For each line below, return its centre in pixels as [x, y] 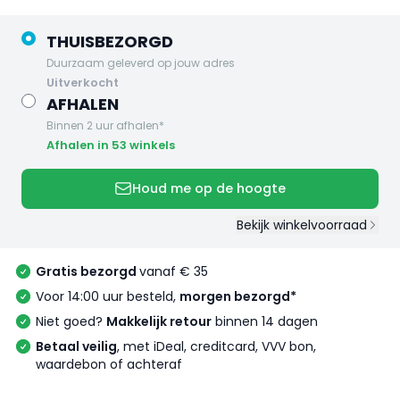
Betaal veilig [76, 347]
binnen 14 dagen [265, 322]
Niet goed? [71, 322]
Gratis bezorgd [87, 272]
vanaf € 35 [174, 272]
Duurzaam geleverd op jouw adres [141, 62]
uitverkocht [87, 82]
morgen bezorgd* [238, 297]
